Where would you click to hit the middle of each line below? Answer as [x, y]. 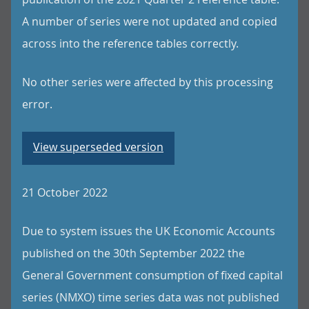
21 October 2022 [65, 192]
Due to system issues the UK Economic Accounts [149, 231]
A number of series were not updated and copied [150, 21]
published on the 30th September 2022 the [133, 253]
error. [37, 104]
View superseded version [98, 147]
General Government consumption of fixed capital [152, 275]
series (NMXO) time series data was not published [151, 297]
